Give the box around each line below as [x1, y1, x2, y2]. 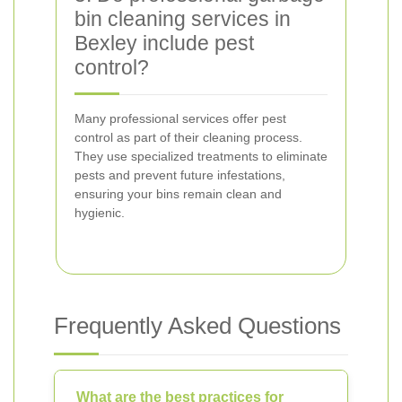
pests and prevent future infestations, [74, 168, 285, 182]
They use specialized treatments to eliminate [74, 149, 328, 163]
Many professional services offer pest [74, 111, 286, 126]
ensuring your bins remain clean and [74, 187, 282, 201]
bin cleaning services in [74, 7, 291, 31]
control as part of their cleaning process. [74, 130, 302, 144]
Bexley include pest [74, 31, 254, 55]
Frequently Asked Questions [54, 312, 341, 339]
